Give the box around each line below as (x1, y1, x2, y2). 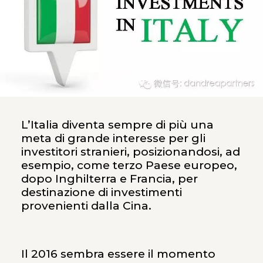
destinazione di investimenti (21, 185, 182, 199)
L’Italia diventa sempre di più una (21, 117, 214, 131)
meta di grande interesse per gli (21, 131, 205, 145)
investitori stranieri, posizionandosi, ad (21, 144, 240, 159)
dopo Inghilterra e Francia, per (21, 171, 198, 186)
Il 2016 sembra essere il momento (21, 247, 215, 261)
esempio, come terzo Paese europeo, (21, 158, 237, 172)
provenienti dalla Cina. (21, 198, 151, 213)
